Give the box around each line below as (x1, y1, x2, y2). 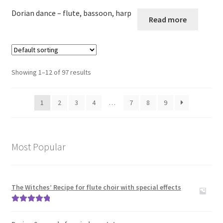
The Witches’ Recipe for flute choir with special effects (11, 183, 181, 192)
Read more (149, 14, 187, 24)
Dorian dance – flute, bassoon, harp (11, 7, 131, 18)
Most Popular (11, 140, 66, 153)
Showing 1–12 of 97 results (11, 67, 91, 77)
